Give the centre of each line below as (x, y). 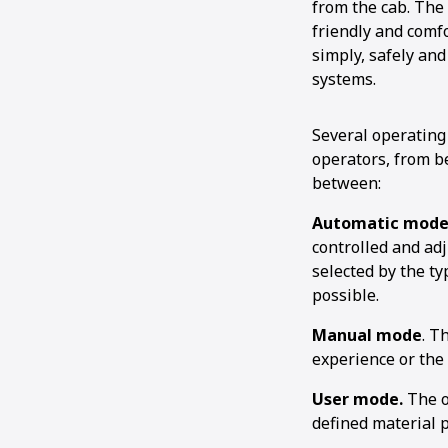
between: (346, 183)
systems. (344, 79)
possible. (345, 295)
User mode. (357, 399)
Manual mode (367, 335)
